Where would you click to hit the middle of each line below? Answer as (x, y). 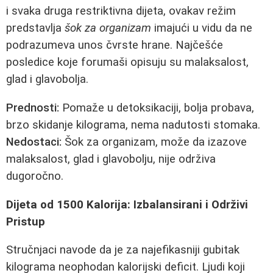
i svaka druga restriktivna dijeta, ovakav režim (121, 11)
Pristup (26, 222)
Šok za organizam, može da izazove (154, 142)
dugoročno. (35, 176)
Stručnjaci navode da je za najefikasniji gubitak (123, 250)
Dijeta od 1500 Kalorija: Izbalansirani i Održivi (127, 204)
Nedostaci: (34, 142)
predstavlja (35, 28)
